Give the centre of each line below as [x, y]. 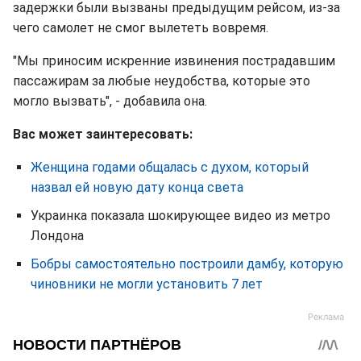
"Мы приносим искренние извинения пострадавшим [174, 61]
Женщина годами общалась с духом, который [170, 167]
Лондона [57, 236]
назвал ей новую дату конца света [137, 187]
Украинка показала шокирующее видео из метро [180, 216]
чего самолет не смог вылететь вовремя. [141, 28]
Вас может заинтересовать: [103, 134]
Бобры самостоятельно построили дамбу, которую [187, 264]
